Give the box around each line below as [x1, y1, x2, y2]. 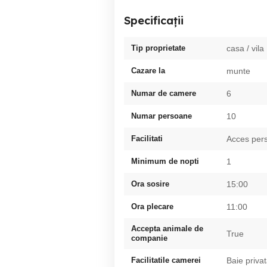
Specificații [124, 14, 184, 27]
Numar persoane [131, 111, 192, 120]
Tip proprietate [131, 44, 185, 52]
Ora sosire [131, 179, 169, 188]
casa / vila [226, 44, 264, 53]
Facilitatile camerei [131, 256, 201, 265]
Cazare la [131, 66, 165, 75]
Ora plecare [131, 202, 173, 211]
